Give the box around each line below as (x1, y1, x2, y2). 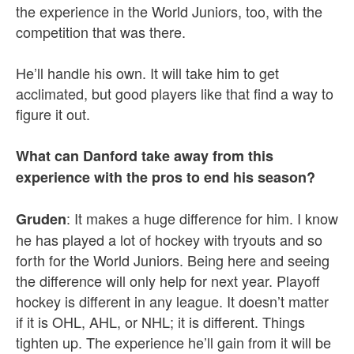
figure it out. (16, 104, 90, 124)
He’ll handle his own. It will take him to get (16, 62, 279, 83)
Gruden (16, 209, 66, 229)
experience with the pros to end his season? (16, 167, 315, 187)
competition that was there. (16, 21, 186, 42)
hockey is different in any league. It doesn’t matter (16, 291, 329, 311)
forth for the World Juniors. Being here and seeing (16, 250, 330, 270)
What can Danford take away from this (16, 145, 273, 166)
